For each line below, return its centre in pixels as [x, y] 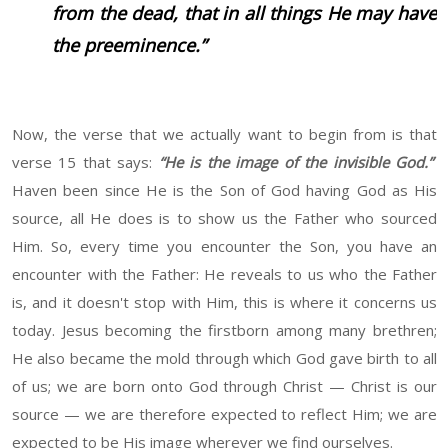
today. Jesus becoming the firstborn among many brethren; [224, 330]
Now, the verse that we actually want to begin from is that [224, 134]
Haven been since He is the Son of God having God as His [224, 190]
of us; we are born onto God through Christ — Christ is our [224, 386]
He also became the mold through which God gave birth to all [224, 358]
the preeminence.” [129, 45]
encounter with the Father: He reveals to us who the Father [224, 274]
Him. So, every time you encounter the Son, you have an [224, 246]
